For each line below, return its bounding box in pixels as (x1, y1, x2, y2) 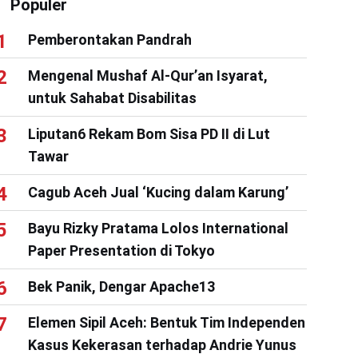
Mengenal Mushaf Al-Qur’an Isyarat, (27, 66, 268, 84)
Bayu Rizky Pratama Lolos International (27, 219, 288, 237)
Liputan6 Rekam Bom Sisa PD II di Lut (27, 125, 270, 142)
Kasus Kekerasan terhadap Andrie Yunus (27, 336, 296, 353)
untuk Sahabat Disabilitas (27, 89, 197, 106)
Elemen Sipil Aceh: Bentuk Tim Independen (27, 313, 305, 331)
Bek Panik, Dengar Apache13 (27, 277, 215, 295)
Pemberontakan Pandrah (27, 30, 192, 48)
